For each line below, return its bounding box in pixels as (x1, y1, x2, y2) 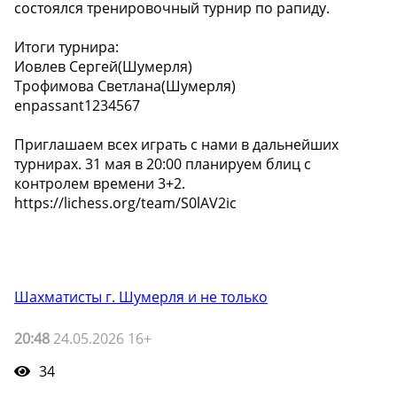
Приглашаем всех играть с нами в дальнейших (14, 135, 339, 155)
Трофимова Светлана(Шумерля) (14, 76, 236, 97)
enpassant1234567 (14, 96, 140, 116)
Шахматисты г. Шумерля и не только (14, 287, 268, 307)
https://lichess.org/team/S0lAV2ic (14, 193, 237, 214)
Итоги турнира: (14, 37, 119, 58)
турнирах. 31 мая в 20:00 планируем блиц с (14, 154, 311, 175)
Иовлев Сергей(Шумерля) (14, 57, 192, 77)
